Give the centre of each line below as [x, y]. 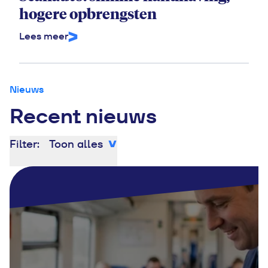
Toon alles [76, 144]
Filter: [25, 144]
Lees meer [44, 36]
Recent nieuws [83, 116]
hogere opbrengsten [88, 13]
